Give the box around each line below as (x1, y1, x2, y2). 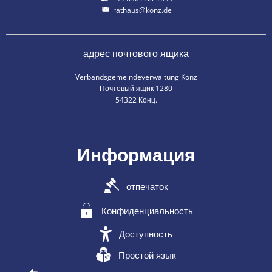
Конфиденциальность (101, 205, 193, 217)
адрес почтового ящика (83, 47, 189, 60)
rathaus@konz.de (113, 5, 172, 15)
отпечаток (126, 180, 168, 192)
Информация (76, 142, 195, 167)
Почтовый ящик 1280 (100, 83, 172, 93)
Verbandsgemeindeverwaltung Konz (75, 72, 197, 82)
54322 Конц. (115, 95, 157, 105)
